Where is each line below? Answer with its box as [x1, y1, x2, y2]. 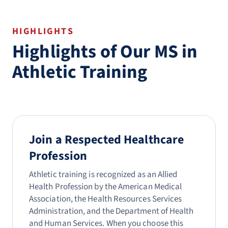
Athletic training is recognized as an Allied [29, 168, 178, 181]
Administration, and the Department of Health [29, 205, 194, 217]
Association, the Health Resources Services [29, 193, 182, 205]
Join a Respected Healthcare [29, 131, 184, 149]
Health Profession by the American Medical [29, 181, 182, 193]
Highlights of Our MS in [12, 39, 198, 65]
